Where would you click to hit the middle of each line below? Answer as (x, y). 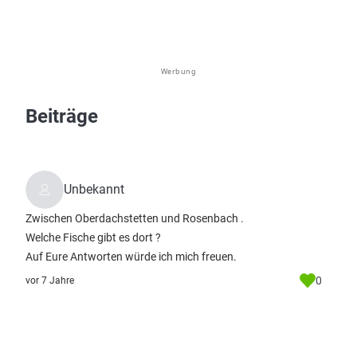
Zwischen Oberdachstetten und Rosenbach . (135, 218)
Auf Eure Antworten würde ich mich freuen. (131, 257)
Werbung (178, 71)
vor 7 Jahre (50, 280)
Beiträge (62, 116)
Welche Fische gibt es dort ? (93, 237)
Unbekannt (94, 189)
